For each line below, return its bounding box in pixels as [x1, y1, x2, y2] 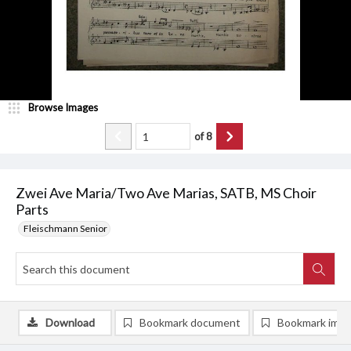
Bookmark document [139, 316, 241, 330]
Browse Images [28, 101, 98, 114]
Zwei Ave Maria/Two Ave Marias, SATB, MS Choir [16, 184, 317, 202]
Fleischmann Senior [24, 223, 107, 235]
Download [45, 316, 95, 330]
